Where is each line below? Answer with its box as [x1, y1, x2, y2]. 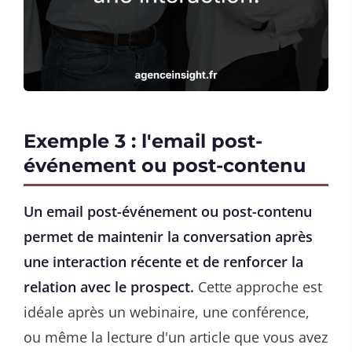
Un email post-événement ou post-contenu [24, 201, 312, 221]
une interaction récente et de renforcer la [24, 251, 303, 271]
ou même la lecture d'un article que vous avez [24, 327, 328, 346]
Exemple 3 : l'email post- [24, 129, 262, 152]
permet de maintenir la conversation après [24, 226, 313, 246]
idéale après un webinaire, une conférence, [24, 302, 310, 321]
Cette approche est [194, 277, 322, 296]
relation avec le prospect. [24, 277, 194, 296]
